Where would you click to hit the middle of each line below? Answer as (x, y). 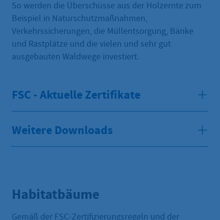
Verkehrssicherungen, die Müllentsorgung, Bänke (103, 31)
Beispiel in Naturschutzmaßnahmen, (80, 18)
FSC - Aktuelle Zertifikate (76, 95)
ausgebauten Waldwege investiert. (75, 56)
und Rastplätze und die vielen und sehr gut (91, 44)
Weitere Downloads (62, 130)
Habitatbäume (56, 194)
